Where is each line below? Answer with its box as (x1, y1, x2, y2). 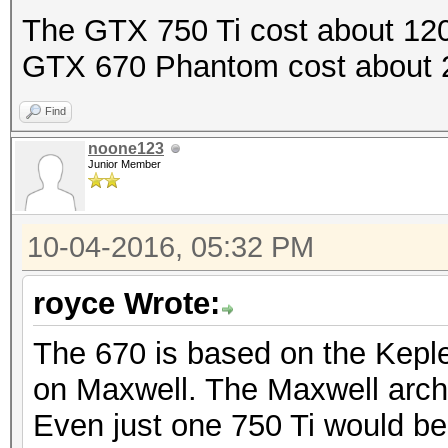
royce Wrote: (33, 286, 220, 321)
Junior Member (88, 158, 161, 170)
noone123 (88, 140, 164, 157)
